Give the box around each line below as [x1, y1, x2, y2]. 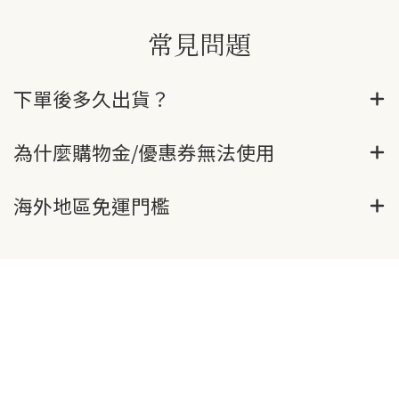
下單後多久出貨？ [13, 85, 170, 112]
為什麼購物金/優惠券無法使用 [13, 138, 275, 166]
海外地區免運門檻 [13, 191, 170, 219]
